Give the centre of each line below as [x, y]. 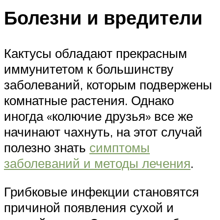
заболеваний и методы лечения [97, 163]
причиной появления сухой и [89, 207]
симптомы [120, 148]
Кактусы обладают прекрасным [96, 53]
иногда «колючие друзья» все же [98, 116]
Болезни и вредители [103, 18]
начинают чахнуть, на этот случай [103, 132]
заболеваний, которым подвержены [108, 85]
